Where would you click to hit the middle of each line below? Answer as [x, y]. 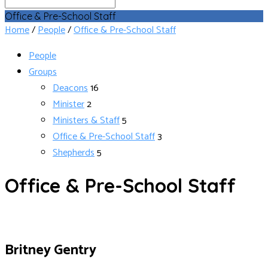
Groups [43, 72]
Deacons [70, 88]
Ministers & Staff [86, 121]
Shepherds [74, 153]
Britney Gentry [51, 250]
